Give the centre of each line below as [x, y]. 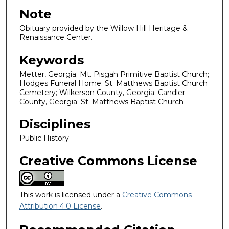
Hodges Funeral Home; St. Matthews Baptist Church [113, 83]
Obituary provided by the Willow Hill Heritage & [104, 28]
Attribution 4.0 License [60, 206]
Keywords [52, 60]
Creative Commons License [108, 161]
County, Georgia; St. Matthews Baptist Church [101, 101]
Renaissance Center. [56, 37]
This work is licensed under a [71, 194]
